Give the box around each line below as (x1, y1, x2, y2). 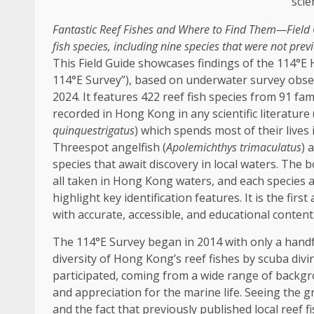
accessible (128, 207, 181, 222)
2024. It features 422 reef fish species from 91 (53, 89, 294, 104)
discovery (149, 156, 198, 172)
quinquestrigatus (53, 123, 135, 138)
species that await (53, 156, 149, 172)
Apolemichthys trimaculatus (166, 139, 301, 155)
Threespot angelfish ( (53, 139, 166, 155)
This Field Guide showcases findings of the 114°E (53, 55, 310, 71)
